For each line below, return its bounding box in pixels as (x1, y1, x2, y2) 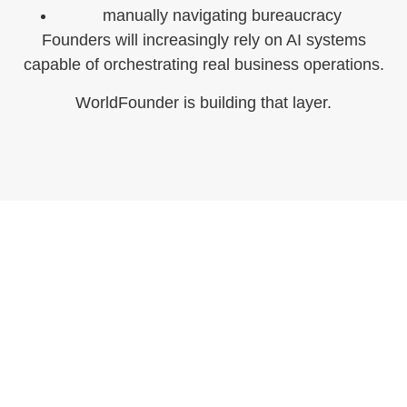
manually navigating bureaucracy (102, 6, 342, 25)
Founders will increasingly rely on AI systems (41, 31, 366, 50)
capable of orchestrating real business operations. (23, 55, 384, 74)
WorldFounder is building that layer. (75, 93, 332, 112)
